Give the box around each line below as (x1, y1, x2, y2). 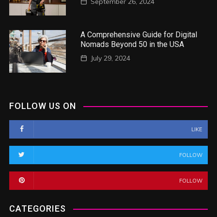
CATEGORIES (9, 203, 66, 214)
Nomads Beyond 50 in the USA (80, 40, 184, 49)
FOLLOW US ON (9, 100, 77, 111)
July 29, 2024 (90, 54, 130, 63)
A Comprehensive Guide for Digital (80, 30, 197, 40)
